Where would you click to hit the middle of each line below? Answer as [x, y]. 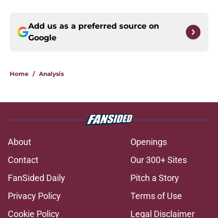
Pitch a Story [155, 178]
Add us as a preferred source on [94, 26]
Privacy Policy [34, 196]
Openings [149, 142]
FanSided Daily [36, 178]
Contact [23, 160]
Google [42, 38]
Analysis [51, 74]
